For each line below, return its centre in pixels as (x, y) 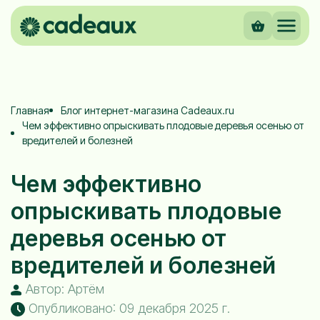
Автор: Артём (63, 289)
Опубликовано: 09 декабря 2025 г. (127, 308)
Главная (30, 110)
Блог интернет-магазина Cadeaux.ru (147, 110)
